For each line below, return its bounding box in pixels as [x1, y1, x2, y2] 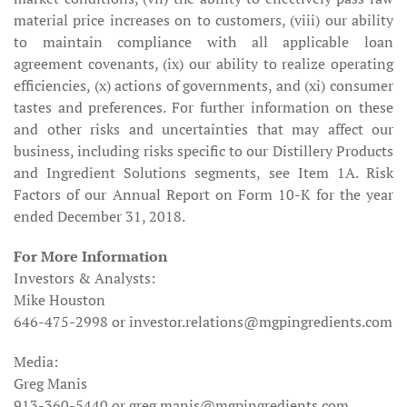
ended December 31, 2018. [14, 206, 185, 226]
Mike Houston [14, 290, 105, 310]
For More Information [14, 246, 167, 266]
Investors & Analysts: [14, 268, 155, 288]
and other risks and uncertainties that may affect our [14, 119, 393, 139]
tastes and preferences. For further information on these [14, 97, 393, 117]
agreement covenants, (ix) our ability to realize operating [14, 54, 393, 74]
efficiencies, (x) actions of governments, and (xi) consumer [14, 75, 393, 95]
